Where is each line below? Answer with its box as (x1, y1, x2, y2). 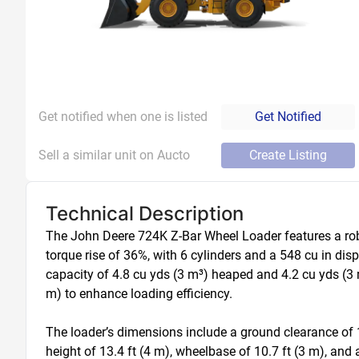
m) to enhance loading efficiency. (46, 286, 232, 301)
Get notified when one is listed (38, 109, 208, 124)
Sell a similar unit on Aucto (38, 147, 190, 163)
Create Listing (249, 147, 327, 163)
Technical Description (46, 202, 244, 225)
